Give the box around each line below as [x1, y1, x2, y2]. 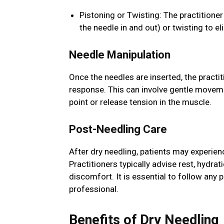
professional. [69, 184, 118, 194]
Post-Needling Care [69, 123, 167, 136]
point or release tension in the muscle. [69, 97, 211, 107]
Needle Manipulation [69, 48, 170, 61]
